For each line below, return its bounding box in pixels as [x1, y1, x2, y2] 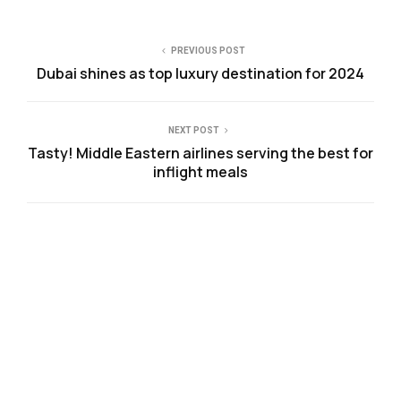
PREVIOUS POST [170, 46, 245, 56]
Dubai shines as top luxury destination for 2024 [37, 64, 364, 84]
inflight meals [153, 162, 248, 183]
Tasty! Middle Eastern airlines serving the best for [28, 143, 373, 164]
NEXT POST [167, 125, 219, 136]
